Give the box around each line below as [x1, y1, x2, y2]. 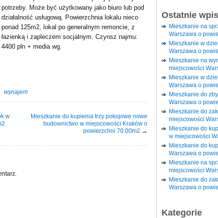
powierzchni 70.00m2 [83, 127, 140, 135]
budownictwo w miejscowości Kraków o [43, 120, 147, 127]
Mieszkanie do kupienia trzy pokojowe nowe [31, 113, 147, 120]
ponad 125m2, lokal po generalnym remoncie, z [1, 23, 135, 31]
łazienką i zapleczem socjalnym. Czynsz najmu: [1, 33, 138, 40]
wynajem [4, 89, 28, 96]
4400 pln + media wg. [1, 43, 62, 50]
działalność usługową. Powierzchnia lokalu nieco [1, 14, 138, 21]
